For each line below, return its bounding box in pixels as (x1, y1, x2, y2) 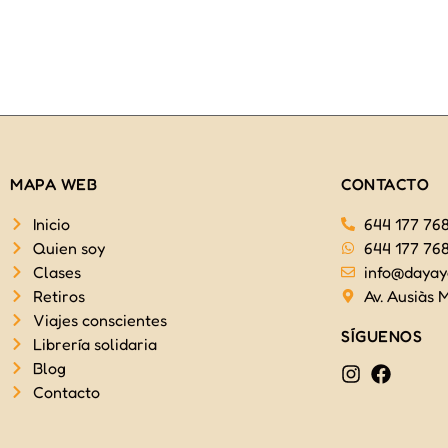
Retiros (32, 286, 85, 306)
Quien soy (32, 238, 105, 258)
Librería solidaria (32, 334, 157, 354)
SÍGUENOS (341, 326, 422, 346)
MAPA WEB (10, 174, 97, 194)
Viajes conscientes (32, 310, 167, 330)
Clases (32, 262, 81, 282)
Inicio (32, 214, 70, 234)
